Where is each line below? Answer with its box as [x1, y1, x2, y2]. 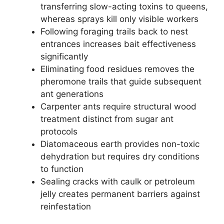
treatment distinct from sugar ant [40, 114, 173, 124]
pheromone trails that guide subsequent [40, 76, 201, 86]
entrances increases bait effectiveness [40, 39, 196, 49]
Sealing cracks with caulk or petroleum [40, 176, 195, 186]
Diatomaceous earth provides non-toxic [40, 139, 199, 149]
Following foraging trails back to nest [40, 26, 188, 36]
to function [40, 164, 83, 174]
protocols [40, 126, 77, 136]
